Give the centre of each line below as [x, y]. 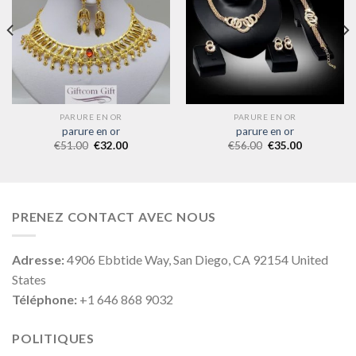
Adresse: [38, 260]
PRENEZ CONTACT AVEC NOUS [114, 216]
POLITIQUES [53, 339]
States [29, 280]
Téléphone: [44, 300]
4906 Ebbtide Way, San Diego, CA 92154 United [196, 260]
